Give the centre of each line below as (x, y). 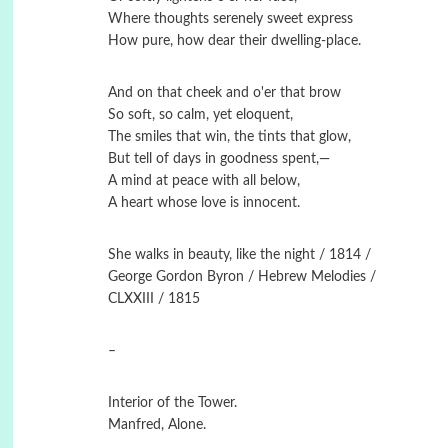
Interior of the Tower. (172, 403)
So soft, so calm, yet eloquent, (200, 115)
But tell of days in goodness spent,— (218, 159)
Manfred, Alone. (156, 425)
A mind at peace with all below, (203, 181)
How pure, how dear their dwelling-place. (234, 41)
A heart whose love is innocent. (203, 203)
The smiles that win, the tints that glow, (229, 137)
